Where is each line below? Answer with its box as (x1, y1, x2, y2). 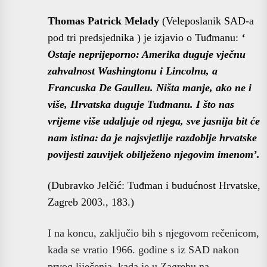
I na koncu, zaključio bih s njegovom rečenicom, (48, 226, 259, 239)
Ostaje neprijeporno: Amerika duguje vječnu (48, 48, 246, 60)
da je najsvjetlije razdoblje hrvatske (101, 131, 257, 144)
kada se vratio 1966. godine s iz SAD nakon (48, 243, 239, 256)
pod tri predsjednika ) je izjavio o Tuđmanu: (48, 31, 241, 44)
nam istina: (48, 131, 98, 144)
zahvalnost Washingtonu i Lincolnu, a (48, 64, 218, 77)
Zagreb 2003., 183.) (48, 195, 134, 208)
